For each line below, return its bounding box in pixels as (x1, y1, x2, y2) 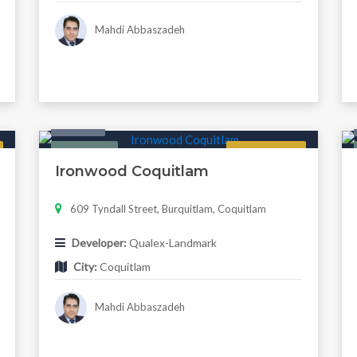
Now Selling (239, 147, 293, 160)
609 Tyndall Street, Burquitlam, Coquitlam (69, 202, 266, 216)
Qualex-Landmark (126, 236, 217, 250)
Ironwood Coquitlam (54, 163, 209, 181)
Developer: (71, 236, 127, 250)
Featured (63, 147, 106, 160)
